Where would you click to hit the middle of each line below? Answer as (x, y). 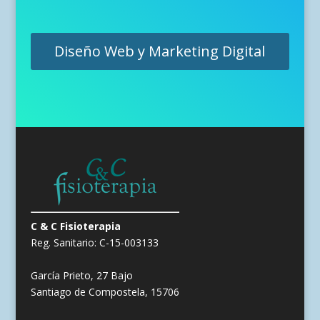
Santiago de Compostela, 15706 (105, 292)
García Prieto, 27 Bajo (81, 276)
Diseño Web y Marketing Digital (160, 51)
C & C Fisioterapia (75, 226)
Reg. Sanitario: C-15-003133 (94, 243)
